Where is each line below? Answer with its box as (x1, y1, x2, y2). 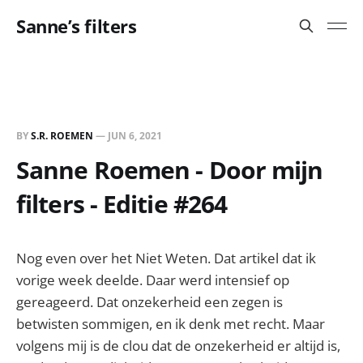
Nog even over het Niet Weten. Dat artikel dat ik (16, 249, 316, 267)
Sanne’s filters (16, 14, 137, 38)
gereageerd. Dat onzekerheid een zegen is (16, 293, 283, 311)
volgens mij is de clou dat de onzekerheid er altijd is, (16, 336, 340, 355)
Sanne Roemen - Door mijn (16, 153, 323, 186)
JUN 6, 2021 (108, 129, 162, 143)
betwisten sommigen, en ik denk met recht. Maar (16, 314, 325, 333)
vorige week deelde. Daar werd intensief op (16, 271, 289, 289)
